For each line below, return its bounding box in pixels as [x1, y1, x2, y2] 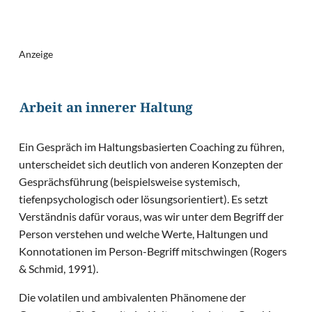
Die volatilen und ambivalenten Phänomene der [19, 290, 247, 304]
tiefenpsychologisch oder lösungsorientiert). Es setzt [19, 192, 269, 206]
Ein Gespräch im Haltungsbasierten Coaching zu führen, [19, 140, 285, 154]
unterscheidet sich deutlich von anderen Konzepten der [19, 157, 283, 171]
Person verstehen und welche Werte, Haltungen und [19, 227, 269, 241]
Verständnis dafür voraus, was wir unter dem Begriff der [19, 210, 284, 224]
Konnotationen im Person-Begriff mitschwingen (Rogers [19, 244, 288, 258]
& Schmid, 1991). [19, 262, 101, 276]
